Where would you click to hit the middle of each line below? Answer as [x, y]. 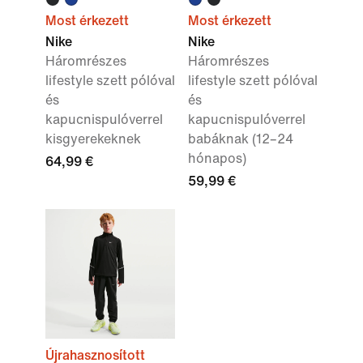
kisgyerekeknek [93, 139]
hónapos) [217, 158]
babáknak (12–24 [241, 139]
